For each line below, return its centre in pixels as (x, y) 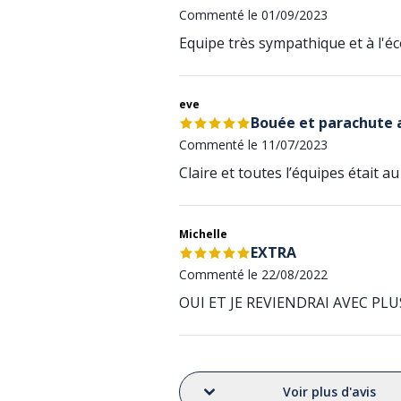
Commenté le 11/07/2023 (253, 145)
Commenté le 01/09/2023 (253, 15)
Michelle (203, 234)
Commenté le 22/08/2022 (253, 274)
